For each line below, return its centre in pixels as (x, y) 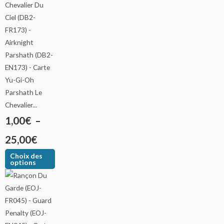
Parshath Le (23, 92)
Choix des (26, 155)
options (23, 162)
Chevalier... (21, 105)
